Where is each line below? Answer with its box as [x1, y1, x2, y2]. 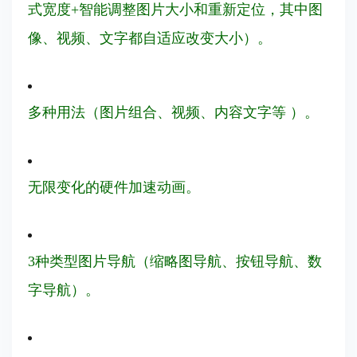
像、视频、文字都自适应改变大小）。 [28, 30, 272, 47]
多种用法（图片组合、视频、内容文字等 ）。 [28, 104, 319, 121]
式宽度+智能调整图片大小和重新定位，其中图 [28, 2, 323, 18]
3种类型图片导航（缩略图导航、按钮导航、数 [28, 253, 322, 269]
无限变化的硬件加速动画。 [28, 178, 200, 195]
